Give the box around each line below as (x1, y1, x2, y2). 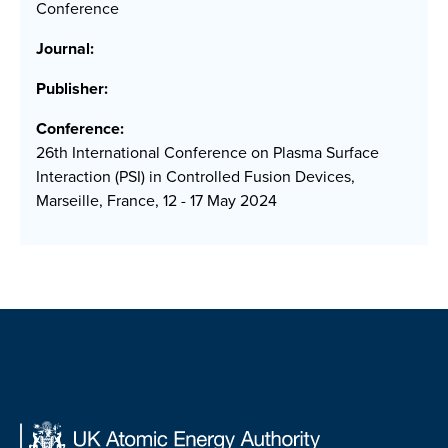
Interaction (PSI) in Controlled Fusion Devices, (36, 165, 355, 189)
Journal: (36, 37, 94, 61)
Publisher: (36, 77, 108, 101)
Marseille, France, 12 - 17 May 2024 (36, 189, 277, 213)
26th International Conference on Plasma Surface (36, 141, 379, 165)
